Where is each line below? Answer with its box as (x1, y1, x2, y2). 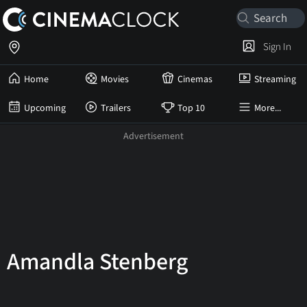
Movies (101, 73, 129, 86)
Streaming (254, 73, 296, 86)
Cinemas (177, 73, 212, 86)
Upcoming (24, 101, 66, 115)
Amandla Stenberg (7, 245, 188, 279)
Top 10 (177, 101, 205, 115)
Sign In (259, 39, 291, 54)
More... (254, 101, 281, 115)
